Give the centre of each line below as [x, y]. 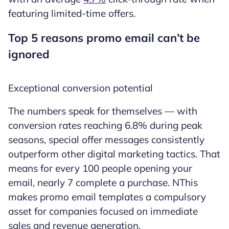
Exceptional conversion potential [82, 88]
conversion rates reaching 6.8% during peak [105, 125]
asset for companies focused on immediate [103, 211]
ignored [29, 54]
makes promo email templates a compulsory [107, 197]
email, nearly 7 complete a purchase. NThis [103, 182]
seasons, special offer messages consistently [106, 139]
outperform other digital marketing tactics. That [114, 154]
